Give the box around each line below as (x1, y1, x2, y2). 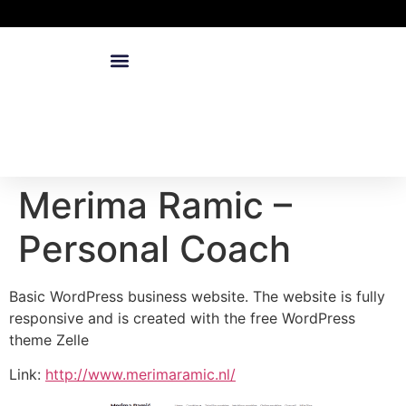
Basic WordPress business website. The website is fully (9, 287, 385, 305)
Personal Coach (18, 227, 291, 271)
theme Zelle (9, 331, 89, 349)
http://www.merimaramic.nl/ (45, 365, 236, 384)
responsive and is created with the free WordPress (9, 309, 355, 327)
